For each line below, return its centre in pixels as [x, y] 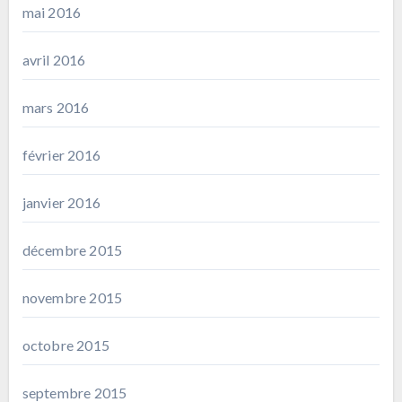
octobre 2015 [66, 345]
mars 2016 [56, 107]
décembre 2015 [72, 249]
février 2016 [61, 154]
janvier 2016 [61, 202]
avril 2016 [54, 59]
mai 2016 [52, 12]
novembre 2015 [72, 297]
